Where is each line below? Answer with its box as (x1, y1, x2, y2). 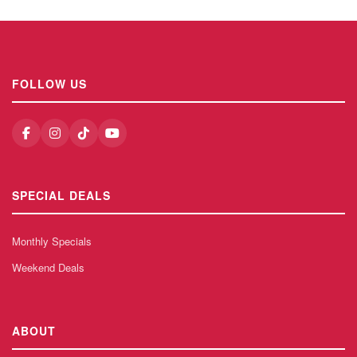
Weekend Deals (12, 259, 84, 275)
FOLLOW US (12, 76, 87, 92)
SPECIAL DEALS (12, 186, 111, 203)
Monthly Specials (12, 233, 92, 249)
